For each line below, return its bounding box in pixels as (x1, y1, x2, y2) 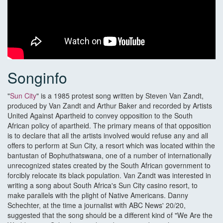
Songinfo (7, 67, 67, 89)
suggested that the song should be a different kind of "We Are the (7, 210, 213, 221)
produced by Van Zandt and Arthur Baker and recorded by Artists (7, 101, 212, 111)
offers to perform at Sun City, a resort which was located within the (7, 140, 215, 151)
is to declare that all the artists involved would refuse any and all (7, 130, 208, 141)
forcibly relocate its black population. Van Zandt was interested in (7, 170, 211, 181)
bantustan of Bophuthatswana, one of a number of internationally (7, 150, 212, 161)
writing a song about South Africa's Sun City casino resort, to (7, 180, 198, 191)
